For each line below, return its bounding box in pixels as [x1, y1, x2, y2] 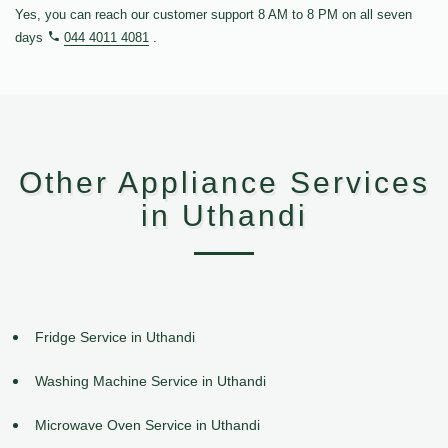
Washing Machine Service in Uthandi [35, 372, 266, 389]
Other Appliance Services [18, 166, 430, 200]
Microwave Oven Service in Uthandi [35, 416, 260, 433]
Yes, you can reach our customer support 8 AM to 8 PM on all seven [15, 7, 412, 23]
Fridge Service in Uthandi [35, 329, 195, 346]
